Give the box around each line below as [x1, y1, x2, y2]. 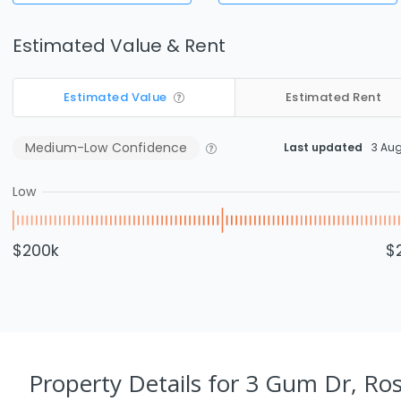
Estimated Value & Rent [13, 32, 226, 58]
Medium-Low [25, 138, 108, 157]
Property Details [29, 367, 208, 399]
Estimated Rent [285, 89, 382, 106]
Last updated [284, 140, 363, 155]
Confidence [107, 138, 188, 157]
